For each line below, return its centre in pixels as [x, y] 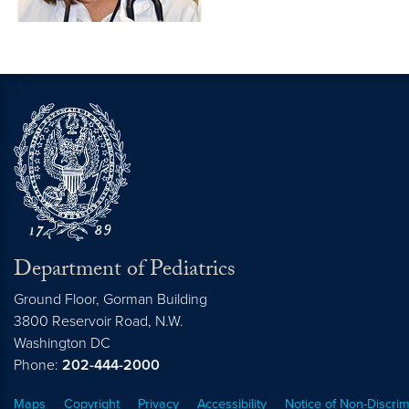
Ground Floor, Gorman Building [110, 299]
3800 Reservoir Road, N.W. [99, 321]
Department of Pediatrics [125, 271]
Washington [50, 343]
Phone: [38, 365]
